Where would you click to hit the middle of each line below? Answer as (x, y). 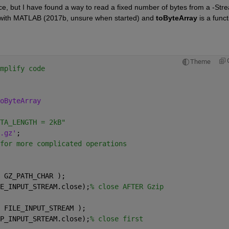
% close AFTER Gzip (127, 186)
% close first (116, 219)
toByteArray (176, 18)
